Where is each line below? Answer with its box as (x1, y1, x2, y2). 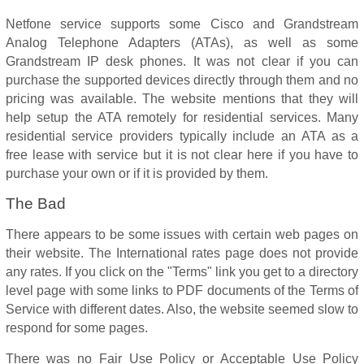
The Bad (5, 195, 66, 212)
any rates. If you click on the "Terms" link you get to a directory (5, 265, 359, 279)
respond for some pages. (5, 321, 148, 335)
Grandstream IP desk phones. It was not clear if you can (5, 54, 359, 68)
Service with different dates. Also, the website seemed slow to (5, 302, 359, 316)
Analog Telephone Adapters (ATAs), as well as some (5, 36, 359, 50)
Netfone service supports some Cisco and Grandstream (5, 17, 359, 31)
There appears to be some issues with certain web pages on (5, 227, 359, 241)
